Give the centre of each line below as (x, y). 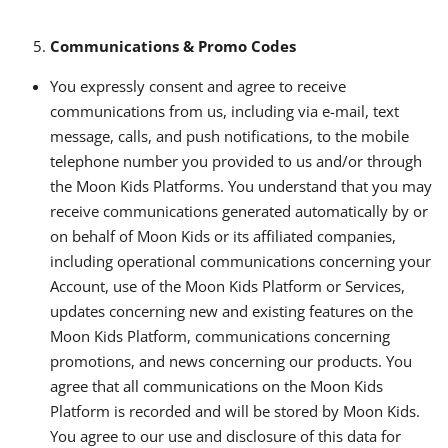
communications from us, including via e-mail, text (224, 110)
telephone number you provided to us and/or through (236, 160)
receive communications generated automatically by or (239, 210)
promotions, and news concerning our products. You (231, 360)
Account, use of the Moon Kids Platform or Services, (227, 285)
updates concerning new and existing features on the (231, 310)
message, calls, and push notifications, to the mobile (229, 135)
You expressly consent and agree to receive (198, 85)
